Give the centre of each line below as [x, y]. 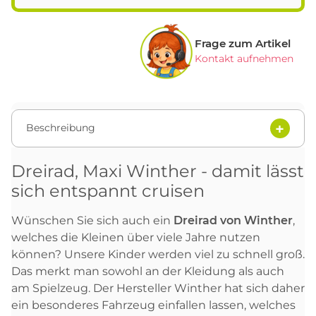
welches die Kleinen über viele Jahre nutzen [136, 237]
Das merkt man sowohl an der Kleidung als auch [148, 271]
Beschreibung [61, 128]
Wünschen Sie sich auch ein [92, 220]
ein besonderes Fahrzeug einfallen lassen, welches [153, 305]
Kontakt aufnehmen [244, 59]
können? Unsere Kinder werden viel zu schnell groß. [158, 254]
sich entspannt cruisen [108, 190]
